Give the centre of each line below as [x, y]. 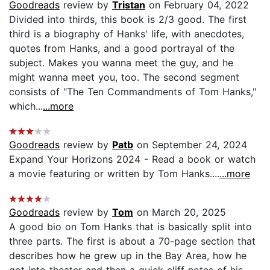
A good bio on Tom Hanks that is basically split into [130, 226]
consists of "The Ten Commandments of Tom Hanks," [133, 91]
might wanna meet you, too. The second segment [124, 77]
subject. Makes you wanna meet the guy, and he [121, 62]
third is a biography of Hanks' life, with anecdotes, [127, 33]
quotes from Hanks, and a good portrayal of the [122, 48]
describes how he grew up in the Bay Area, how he [128, 255]
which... [26, 106]
